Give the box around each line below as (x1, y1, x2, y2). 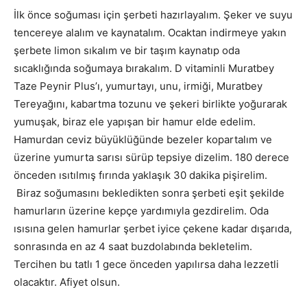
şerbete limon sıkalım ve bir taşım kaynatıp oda (14, 44, 240, 58)
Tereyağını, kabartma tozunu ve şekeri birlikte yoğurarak (14, 97, 287, 111)
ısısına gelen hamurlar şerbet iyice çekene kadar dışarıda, (14, 222, 292, 236)
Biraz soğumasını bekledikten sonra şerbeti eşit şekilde (14, 186, 284, 200)
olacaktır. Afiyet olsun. (14, 275, 120, 289)
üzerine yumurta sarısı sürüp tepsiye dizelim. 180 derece (14, 151, 289, 164)
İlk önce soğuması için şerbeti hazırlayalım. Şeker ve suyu (14, 8, 293, 22)
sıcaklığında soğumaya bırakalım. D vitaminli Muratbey (14, 62, 274, 75)
